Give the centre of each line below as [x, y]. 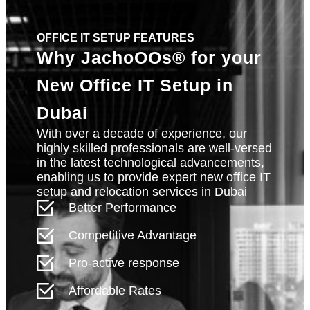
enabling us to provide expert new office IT [154, 177]
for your [226, 58]
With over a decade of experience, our [142, 134]
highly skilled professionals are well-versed [154, 148]
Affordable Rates [115, 291]
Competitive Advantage [133, 236]
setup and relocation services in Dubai [142, 192]
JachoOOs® [136, 58]
